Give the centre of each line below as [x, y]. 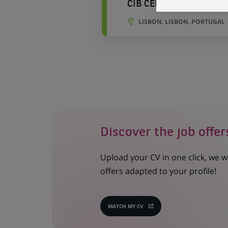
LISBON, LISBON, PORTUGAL [181, 22]
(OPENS [139, 208]
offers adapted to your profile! [158, 171]
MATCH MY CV [125, 206]
